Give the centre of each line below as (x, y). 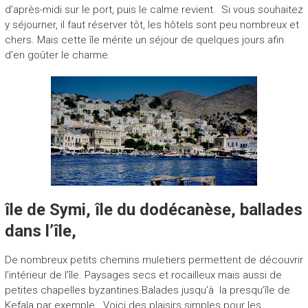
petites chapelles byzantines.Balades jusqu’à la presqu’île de (147, 290)
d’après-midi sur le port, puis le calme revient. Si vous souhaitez (154, 9)
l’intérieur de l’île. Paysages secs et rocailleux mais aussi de (143, 275)
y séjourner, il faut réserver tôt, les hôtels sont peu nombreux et (152, 24)
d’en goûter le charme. (57, 55)
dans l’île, (40, 231)
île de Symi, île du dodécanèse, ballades (153, 209)
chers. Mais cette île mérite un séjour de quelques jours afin (144, 40)
